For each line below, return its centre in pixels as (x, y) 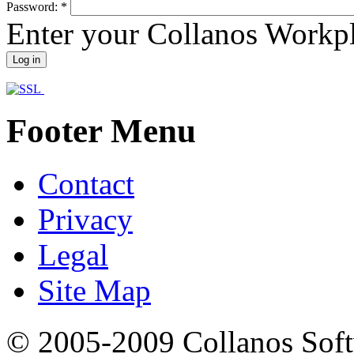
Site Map (94, 291)
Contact (86, 184)
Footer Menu (101, 131)
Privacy (85, 220)
